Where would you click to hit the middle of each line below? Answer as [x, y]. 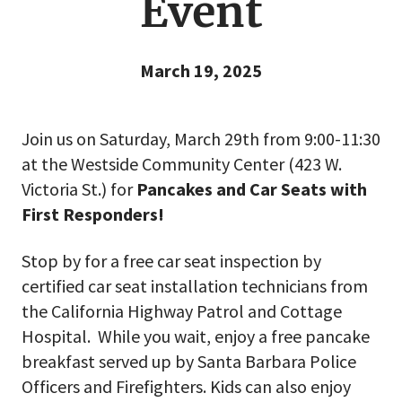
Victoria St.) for [79, 188]
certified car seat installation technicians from [195, 285]
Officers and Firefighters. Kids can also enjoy [186, 386]
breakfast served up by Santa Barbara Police [189, 361]
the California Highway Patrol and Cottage [182, 310]
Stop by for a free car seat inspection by [171, 260]
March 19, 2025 [201, 70]
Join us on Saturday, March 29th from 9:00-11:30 [201, 138]
